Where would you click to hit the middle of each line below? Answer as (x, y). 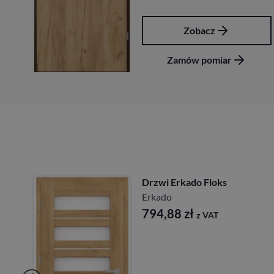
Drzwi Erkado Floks (184, 182)
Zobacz (199, 31)
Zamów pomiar (199, 60)
